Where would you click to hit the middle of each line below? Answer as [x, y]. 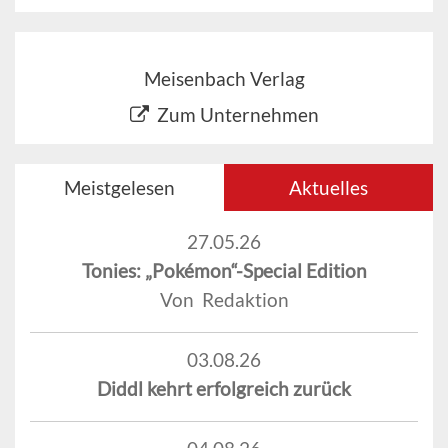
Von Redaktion [224, 299]
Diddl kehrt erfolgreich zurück [224, 388]
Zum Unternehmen [237, 114]
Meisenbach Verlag [224, 78]
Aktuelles [328, 187]
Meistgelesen [119, 187]
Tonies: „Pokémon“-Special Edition [224, 270]
